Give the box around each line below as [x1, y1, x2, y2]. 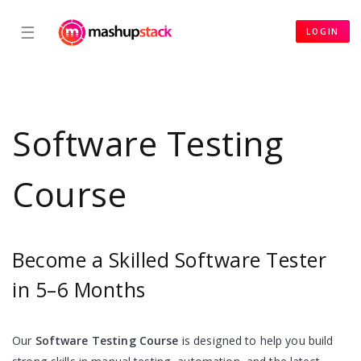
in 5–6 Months [12, 276, 146, 304]
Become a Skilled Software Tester [12, 247, 326, 274]
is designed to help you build [178, 333, 334, 349]
